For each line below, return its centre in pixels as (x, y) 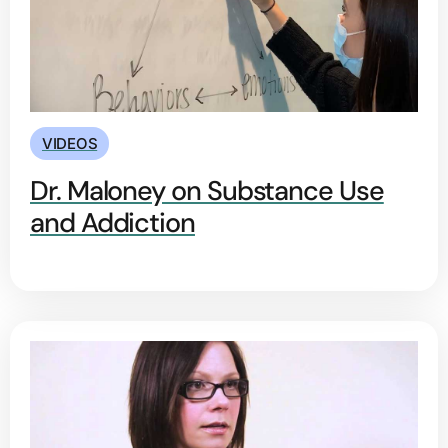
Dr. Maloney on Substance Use (207, 191)
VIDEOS (70, 144)
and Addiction (112, 223)
